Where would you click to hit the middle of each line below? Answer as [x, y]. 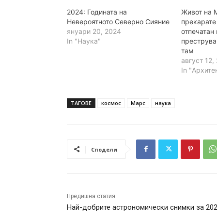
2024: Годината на [97, 12]
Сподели [104, 149]
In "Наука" [84, 41]
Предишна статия [91, 196]
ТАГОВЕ [81, 103]
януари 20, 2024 [94, 31]
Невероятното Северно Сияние [118, 21]
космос [111, 103]
